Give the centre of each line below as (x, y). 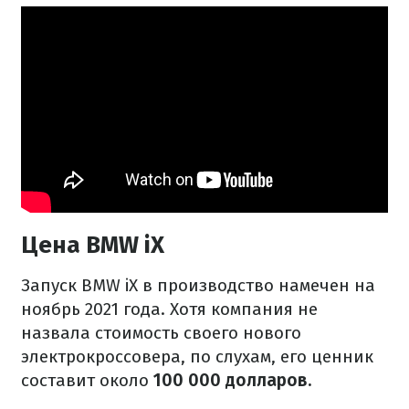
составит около (85, 381)
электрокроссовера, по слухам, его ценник (197, 357)
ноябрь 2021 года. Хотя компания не (169, 309)
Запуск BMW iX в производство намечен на (198, 286)
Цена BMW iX (93, 246)
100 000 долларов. (230, 381)
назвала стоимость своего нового (161, 333)
